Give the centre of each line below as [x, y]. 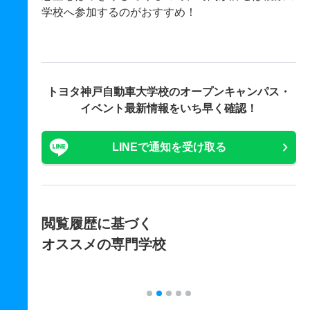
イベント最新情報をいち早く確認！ [169, 108]
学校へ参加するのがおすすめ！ [119, 12]
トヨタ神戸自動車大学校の [113, 91]
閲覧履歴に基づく [97, 223]
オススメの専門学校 [104, 244]
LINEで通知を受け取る [169, 147]
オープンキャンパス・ [235, 91]
